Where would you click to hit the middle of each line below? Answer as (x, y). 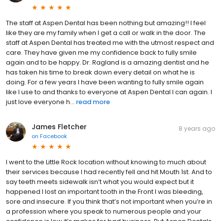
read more (93, 102)
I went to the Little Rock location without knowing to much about (106, 162)
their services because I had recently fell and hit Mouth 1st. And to (109, 172)
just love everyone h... (40, 102)
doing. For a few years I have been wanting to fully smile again (105, 82)
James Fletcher (59, 127)
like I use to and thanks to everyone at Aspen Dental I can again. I (109, 92)
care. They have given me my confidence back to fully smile (101, 52)
